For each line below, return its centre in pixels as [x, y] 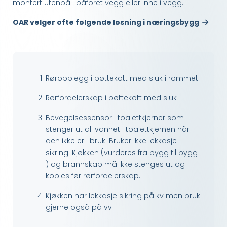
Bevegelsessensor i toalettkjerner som [115, 118]
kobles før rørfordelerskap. [93, 176]
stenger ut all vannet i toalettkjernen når [118, 129]
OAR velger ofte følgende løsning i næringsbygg [107, 23]
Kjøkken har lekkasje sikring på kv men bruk [123, 196]
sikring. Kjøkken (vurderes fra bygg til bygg [122, 153]
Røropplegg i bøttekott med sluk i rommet [122, 78]
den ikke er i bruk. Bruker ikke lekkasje [111, 141]
